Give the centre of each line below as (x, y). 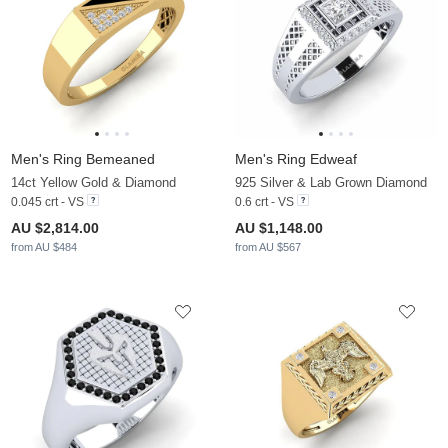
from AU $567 (268, 247)
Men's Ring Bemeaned (83, 159)
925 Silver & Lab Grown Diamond (331, 183)
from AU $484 (44, 247)
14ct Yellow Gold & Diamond (93, 183)
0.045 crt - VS (47, 202)
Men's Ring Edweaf (296, 159)
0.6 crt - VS (264, 202)
